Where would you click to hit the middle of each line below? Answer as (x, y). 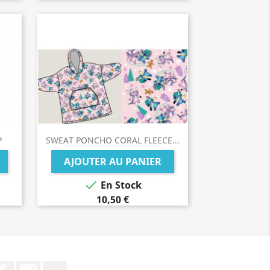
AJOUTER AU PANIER (113, 162)
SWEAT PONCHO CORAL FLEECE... (113, 140)
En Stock (120, 185)
